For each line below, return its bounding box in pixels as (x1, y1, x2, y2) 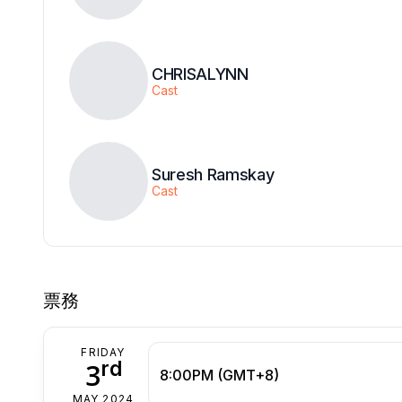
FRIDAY (81, 345, 126, 360)
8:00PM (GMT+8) (160, 366, 279, 385)
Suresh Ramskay (152, 165, 275, 185)
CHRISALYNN (152, 65, 249, 84)
